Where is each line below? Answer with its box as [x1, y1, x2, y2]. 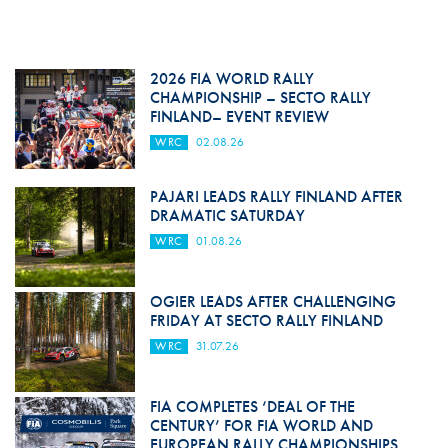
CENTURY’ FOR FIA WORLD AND [149, 415, 373, 437]
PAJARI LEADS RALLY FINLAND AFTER [149, 186, 403, 208]
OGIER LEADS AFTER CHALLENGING [149, 291, 396, 313]
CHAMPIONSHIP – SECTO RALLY [149, 87, 371, 109]
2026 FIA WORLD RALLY [149, 68, 314, 90]
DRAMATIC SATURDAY [149, 205, 305, 227]
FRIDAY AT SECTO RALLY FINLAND [149, 310, 383, 332]
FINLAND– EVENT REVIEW [149, 106, 329, 128]
